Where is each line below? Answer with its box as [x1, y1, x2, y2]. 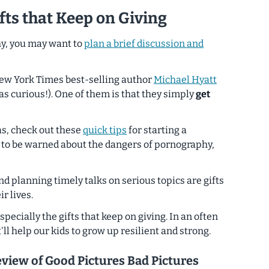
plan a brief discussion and [84, 38, 204, 50]
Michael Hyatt [154, 74, 217, 86]
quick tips [83, 124, 127, 136]
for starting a [127, 124, 187, 136]
